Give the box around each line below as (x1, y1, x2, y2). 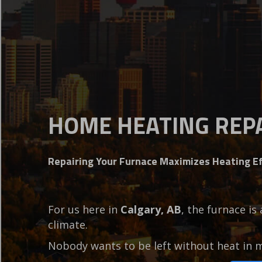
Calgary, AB (120, 202, 181, 217)
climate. (48, 218, 88, 232)
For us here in (48, 202, 120, 217)
